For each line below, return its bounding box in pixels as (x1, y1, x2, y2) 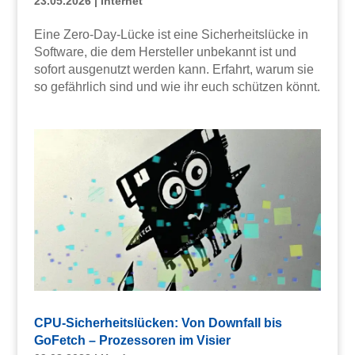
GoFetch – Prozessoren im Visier (33, 334, 231, 348)
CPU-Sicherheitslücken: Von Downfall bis (33, 316, 282, 330)
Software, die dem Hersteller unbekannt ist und (33, 45, 296, 59)
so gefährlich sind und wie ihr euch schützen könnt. (33, 80, 320, 94)
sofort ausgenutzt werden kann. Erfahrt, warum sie (33, 63, 314, 77)
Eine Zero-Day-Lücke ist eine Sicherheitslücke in (33, 28, 308, 42)
